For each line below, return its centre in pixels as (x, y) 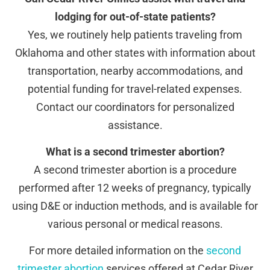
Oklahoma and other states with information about (135, 52)
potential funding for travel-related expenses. (135, 89)
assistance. (135, 125)
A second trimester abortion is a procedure (135, 170)
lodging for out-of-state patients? (135, 16)
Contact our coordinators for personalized (135, 107)
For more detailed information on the (118, 251)
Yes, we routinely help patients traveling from (135, 34)
